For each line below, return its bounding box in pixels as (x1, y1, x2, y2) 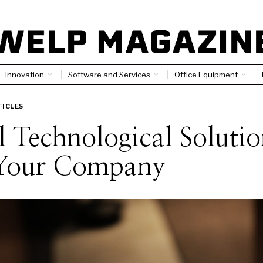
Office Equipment (174, 69, 238, 79)
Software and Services (68, 69, 150, 79)
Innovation (5, 69, 44, 79)
